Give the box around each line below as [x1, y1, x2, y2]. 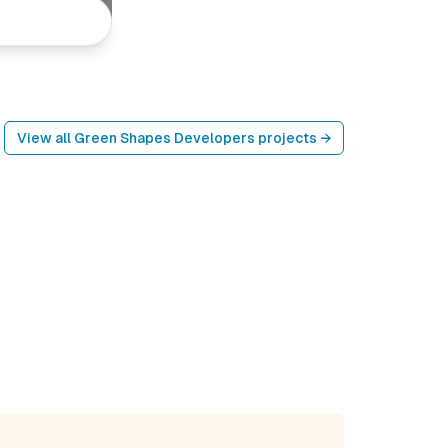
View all [17, 130, 74, 146]
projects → [255, 130, 331, 146]
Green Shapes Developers [74, 130, 255, 146]
